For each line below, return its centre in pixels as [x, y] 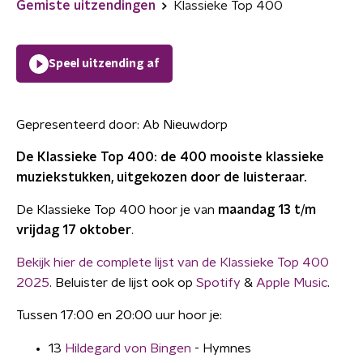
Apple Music [292, 283]
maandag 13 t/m [267, 210]
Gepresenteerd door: [79, 125]
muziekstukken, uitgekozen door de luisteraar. [161, 177]
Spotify [218, 283]
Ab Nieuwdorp [185, 125]
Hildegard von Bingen [128, 348]
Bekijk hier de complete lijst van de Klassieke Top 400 [173, 263]
